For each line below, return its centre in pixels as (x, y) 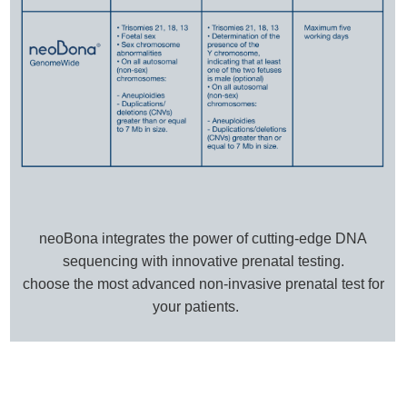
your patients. (202, 307)
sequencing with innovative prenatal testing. (203, 262)
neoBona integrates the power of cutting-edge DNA (203, 239)
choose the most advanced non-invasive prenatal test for (203, 284)
